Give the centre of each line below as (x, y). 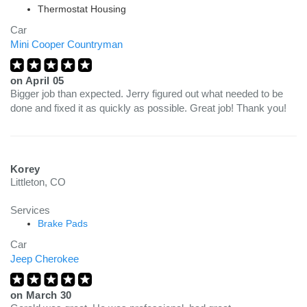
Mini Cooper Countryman (66, 44)
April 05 (45, 81)
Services (30, 210)
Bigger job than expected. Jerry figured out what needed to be (147, 94)
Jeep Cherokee (45, 259)
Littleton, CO (38, 182)
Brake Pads (63, 223)
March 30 (49, 295)
